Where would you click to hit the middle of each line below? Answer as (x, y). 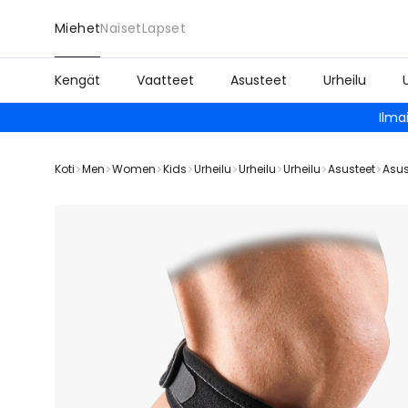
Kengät (77, 80)
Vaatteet (165, 80)
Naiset (121, 28)
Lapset (164, 28)
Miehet (78, 28)
